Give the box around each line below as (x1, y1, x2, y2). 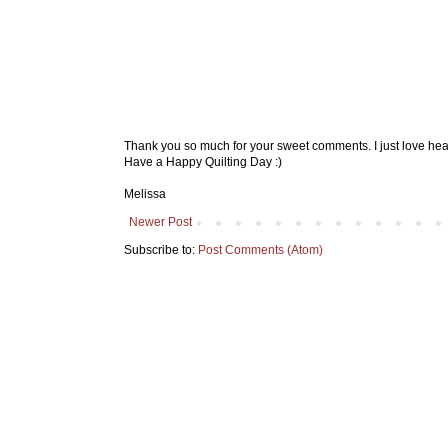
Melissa (124, 186, 166, 201)
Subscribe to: (124, 242, 198, 257)
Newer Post (129, 214, 192, 229)
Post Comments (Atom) (198, 242, 323, 257)
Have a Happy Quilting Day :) (124, 154, 282, 169)
